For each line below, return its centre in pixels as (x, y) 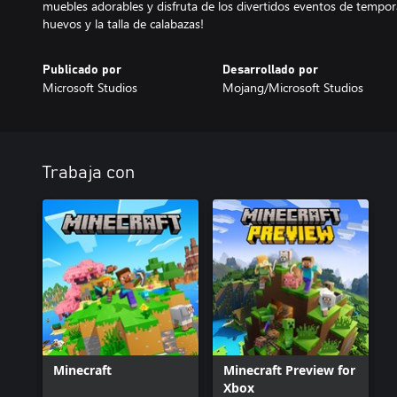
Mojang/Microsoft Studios (292, 87)
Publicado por (82, 70)
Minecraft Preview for (289, 370)
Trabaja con (89, 172)
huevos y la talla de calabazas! (123, 23)
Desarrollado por (270, 70)
